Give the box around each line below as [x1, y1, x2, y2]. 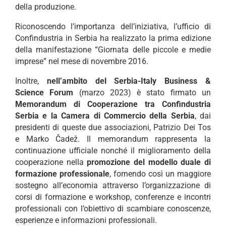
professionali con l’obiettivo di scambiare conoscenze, [15, 204, 211, 214]
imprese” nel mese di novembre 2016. [15, 56, 148, 67]
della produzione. [15, 2, 76, 12]
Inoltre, [15, 76, 47, 86]
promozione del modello [87, 157, 181, 167]
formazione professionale [15, 169, 109, 179]
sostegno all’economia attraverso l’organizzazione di [15, 181, 211, 191]
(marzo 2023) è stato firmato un [73, 88, 211, 98]
